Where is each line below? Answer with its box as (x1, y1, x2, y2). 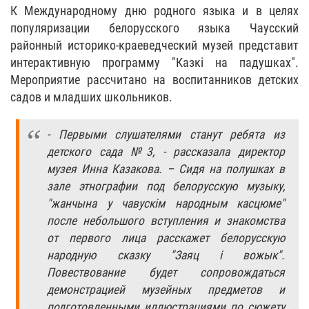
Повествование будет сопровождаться (47, 266, 285, 279)
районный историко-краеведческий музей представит (10, 38, 299, 52)
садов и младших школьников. (10, 90, 172, 104)
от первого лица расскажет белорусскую (47, 231, 285, 245)
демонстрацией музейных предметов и (47, 283, 285, 297)
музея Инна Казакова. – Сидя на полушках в (47, 162, 285, 176)
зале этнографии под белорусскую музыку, (47, 179, 285, 193)
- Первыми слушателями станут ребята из (47, 128, 285, 141)
